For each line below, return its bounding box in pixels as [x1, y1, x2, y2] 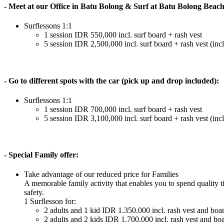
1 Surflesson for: [24, 197, 76, 206]
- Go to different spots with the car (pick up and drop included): [4, 76, 219, 85]
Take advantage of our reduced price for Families [24, 170, 178, 179]
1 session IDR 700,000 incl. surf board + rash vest [44, 104, 202, 113]
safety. [24, 188, 44, 197]
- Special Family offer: [4, 150, 78, 159]
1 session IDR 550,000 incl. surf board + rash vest [44, 30, 202, 39]
